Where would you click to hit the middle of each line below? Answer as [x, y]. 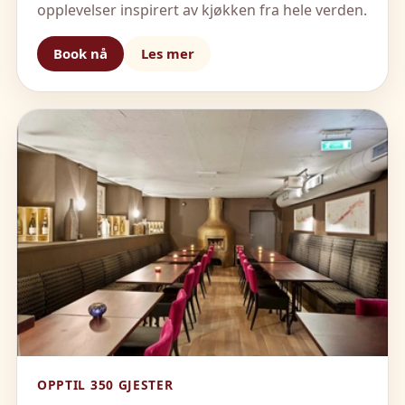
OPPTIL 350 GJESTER [105, 384]
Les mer [167, 54]
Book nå [80, 54]
